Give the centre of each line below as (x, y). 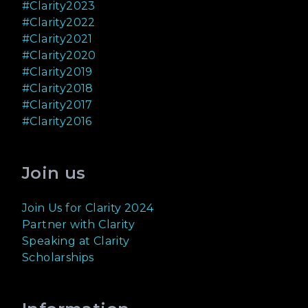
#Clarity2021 (57, 39)
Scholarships (58, 258)
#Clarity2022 (59, 23)
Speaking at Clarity (76, 241)
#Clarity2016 (57, 122)
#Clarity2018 (58, 89)
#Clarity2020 (59, 56)
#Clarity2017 (57, 105)
